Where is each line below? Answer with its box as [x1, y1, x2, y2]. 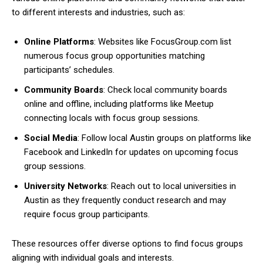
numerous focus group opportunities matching [24, 50, 205, 61]
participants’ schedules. [24, 65, 114, 75]
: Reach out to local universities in [107, 181, 236, 191]
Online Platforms [24, 36, 94, 47]
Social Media [24, 133, 77, 143]
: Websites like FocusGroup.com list [94, 36, 231, 47]
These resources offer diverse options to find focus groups [12, 238, 243, 249]
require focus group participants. [24, 209, 150, 220]
